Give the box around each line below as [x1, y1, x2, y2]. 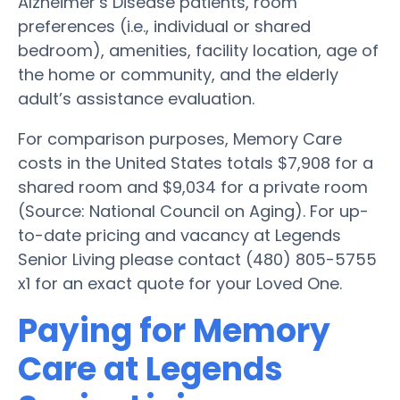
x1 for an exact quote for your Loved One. [18, 271, 342, 295]
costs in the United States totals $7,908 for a [18, 151, 373, 174]
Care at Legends [18, 346, 283, 392]
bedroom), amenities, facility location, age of [18, 38, 379, 62]
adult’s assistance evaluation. [18, 87, 254, 110]
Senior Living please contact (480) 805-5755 [18, 247, 377, 271]
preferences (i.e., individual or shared [18, 14, 311, 37]
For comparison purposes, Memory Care [18, 127, 342, 150]
